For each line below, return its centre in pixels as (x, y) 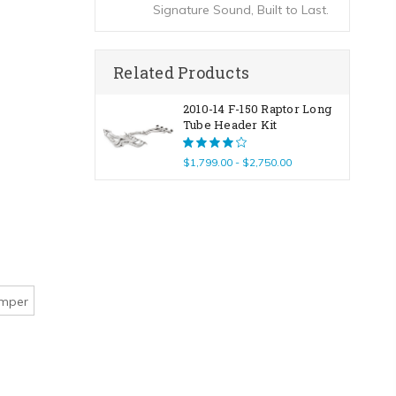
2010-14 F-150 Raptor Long (257, 109)
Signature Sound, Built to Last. (240, 10)
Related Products (181, 72)
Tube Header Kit (230, 125)
